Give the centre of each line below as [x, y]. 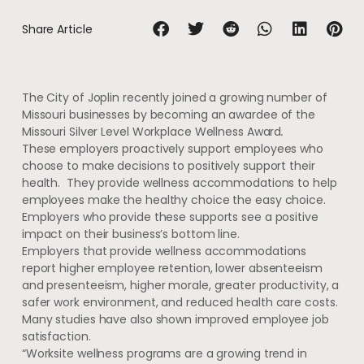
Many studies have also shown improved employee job [175, 320]
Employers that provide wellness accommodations [164, 251]
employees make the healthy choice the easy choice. [175, 200]
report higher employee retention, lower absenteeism [172, 269]
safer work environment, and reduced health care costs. [181, 303]
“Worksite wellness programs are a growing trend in [164, 354]
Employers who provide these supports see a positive [170, 217]
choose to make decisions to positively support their [168, 166]
